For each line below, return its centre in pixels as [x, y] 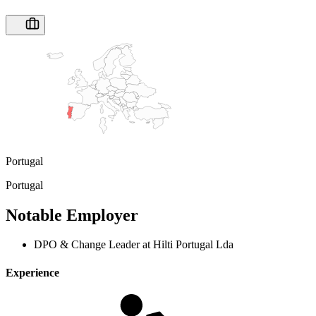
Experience [32, 272]
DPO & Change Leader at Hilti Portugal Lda [134, 245]
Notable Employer [72, 215]
